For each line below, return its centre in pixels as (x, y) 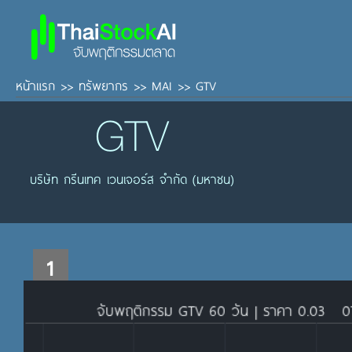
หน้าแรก (35, 85)
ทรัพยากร (103, 85)
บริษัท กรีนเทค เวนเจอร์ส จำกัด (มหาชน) (132, 179)
